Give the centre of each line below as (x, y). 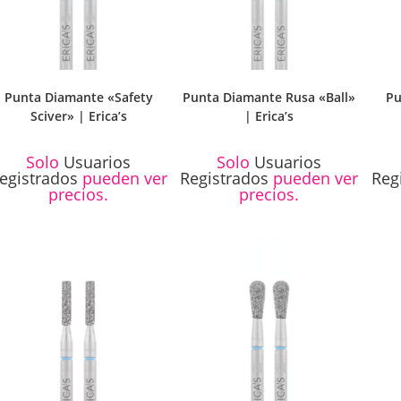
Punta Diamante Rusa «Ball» (269, 97)
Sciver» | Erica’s (78, 115)
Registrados (225, 178)
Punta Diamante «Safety (78, 97)
